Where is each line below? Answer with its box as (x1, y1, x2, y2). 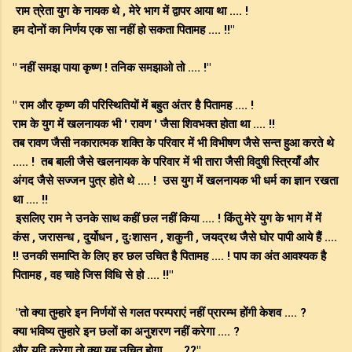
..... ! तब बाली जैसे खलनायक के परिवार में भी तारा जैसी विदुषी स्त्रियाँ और (13, 155, 319, 170)
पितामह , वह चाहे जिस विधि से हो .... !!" (13, 268, 173, 283)
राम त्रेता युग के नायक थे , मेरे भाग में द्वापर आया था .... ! (13, 4, 248, 19)
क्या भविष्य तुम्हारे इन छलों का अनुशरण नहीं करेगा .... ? (13, 324, 240, 339)
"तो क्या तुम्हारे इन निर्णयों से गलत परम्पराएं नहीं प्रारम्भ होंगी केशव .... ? (13, 306, 306, 321)
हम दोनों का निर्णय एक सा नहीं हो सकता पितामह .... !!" (13, 23, 234, 38)
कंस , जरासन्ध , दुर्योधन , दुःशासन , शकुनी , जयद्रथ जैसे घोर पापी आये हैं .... (13, 230, 337, 245)
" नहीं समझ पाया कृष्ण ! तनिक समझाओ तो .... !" (13, 60, 211, 75)
